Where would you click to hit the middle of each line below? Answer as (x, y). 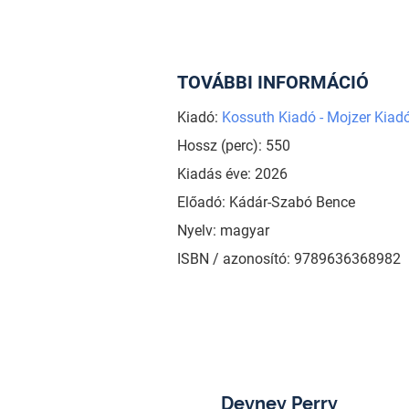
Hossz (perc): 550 (233, 145)
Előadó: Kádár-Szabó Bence (266, 202)
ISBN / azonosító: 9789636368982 (288, 258)
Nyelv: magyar (223, 230)
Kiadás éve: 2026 (232, 173)
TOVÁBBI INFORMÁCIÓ (273, 82)
